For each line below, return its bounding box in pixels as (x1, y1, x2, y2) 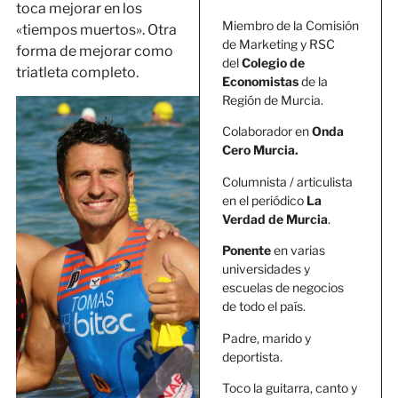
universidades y (222, 261, 310, 277)
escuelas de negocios (222, 280, 344, 296)
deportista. (222, 348, 283, 364)
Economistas (222, 73, 298, 89)
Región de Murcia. (222, 92, 323, 107)
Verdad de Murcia (222, 211, 328, 227)
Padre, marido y (222, 330, 311, 346)
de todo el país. (222, 298, 306, 314)
